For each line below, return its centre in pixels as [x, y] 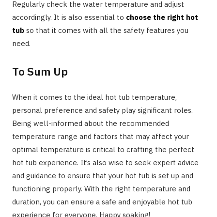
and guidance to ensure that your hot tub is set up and [103, 176]
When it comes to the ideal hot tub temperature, [94, 97]
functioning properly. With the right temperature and [101, 189]
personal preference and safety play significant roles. [102, 110]
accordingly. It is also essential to [69, 17]
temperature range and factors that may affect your [101, 137]
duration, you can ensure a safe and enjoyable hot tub [102, 202]
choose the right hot [162, 17]
